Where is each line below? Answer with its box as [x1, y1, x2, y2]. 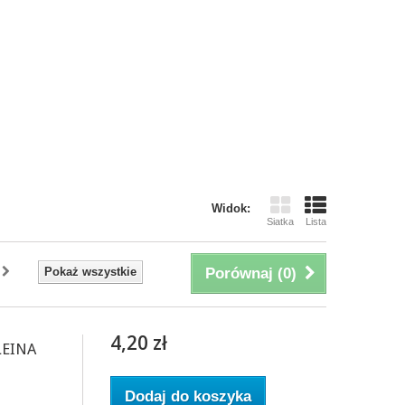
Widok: [212, 202, 250, 215]
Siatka [267, 216, 294, 227]
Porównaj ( [205, 265, 283, 282]
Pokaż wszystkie [44, 265, 137, 278]
